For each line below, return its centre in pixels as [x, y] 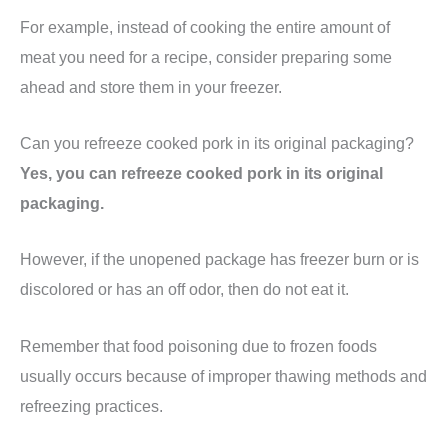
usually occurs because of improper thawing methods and [223, 375]
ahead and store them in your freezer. [151, 86]
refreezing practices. [91, 405]
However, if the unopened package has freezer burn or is [219, 259]
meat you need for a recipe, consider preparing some [206, 56]
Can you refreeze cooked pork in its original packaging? [217, 143]
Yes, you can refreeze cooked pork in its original [201, 173]
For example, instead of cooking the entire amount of [205, 26]
